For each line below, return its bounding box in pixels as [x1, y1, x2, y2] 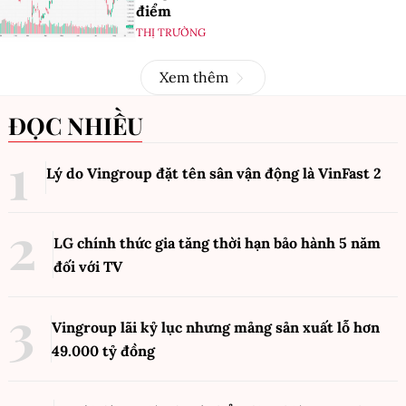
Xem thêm [159, 68, 228, 86]
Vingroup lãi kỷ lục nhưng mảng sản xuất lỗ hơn [52, 318, 380, 336]
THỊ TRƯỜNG [136, 24, 206, 39]
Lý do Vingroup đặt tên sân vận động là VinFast [46, 164, 373, 182]
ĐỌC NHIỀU [26, 110, 143, 141]
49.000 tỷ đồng [52, 342, 155, 360]
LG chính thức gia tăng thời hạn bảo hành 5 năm [53, 234, 381, 252]
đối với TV [53, 257, 122, 275]
